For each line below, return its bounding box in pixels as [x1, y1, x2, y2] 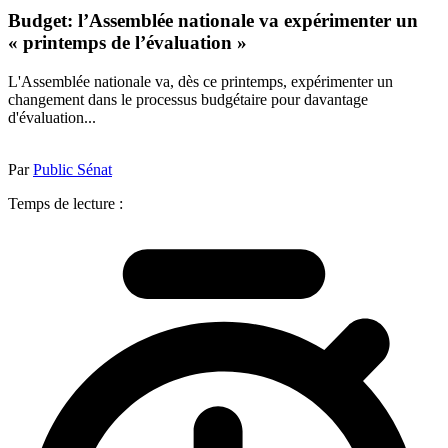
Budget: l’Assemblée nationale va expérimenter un [8, 10, 418, 32]
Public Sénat [33, 160, 112, 178]
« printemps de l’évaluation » [8, 32, 247, 54]
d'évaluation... [8, 108, 96, 126]
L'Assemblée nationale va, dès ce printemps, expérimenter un [8, 72, 393, 90]
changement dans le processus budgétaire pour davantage [8, 90, 368, 108]
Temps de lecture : [8, 194, 123, 212]
